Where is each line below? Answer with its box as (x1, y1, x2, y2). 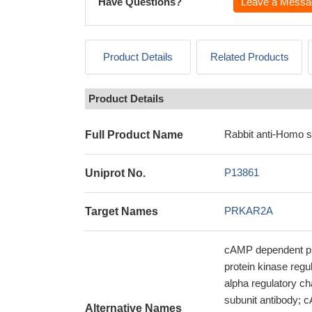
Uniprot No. (85, 167, 146, 179)
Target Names (85, 205, 158, 217)
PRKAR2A (224, 205, 273, 217)
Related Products (210, 51, 289, 63)
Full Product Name (85, 129, 183, 141)
